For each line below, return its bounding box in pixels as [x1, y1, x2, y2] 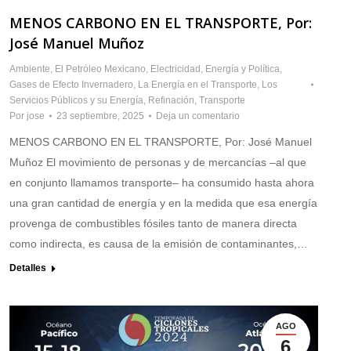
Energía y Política [205, 63, 280, 74]
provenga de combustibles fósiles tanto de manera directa [9, 216, 297, 230]
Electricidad [150, 63, 201, 74]
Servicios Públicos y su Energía [9, 94, 143, 106]
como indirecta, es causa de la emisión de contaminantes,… [9, 237, 308, 250]
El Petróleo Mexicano [55, 63, 146, 74]
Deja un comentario [156, 110, 240, 121]
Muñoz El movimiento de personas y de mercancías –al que [9, 155, 306, 168]
